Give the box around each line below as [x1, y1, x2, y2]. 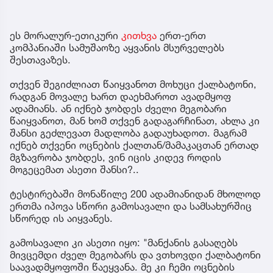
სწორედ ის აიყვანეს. [10, 212, 113, 225]
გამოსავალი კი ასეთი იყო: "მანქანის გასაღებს [10, 236, 238, 249]
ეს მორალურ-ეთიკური [10, 29, 121, 42]
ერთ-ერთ [157, 29, 206, 42]
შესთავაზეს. [10, 54, 71, 66]
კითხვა [121, 29, 157, 42]
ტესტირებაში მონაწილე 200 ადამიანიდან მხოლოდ [10, 188, 261, 200]
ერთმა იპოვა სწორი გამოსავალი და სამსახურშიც [10, 200, 252, 213]
